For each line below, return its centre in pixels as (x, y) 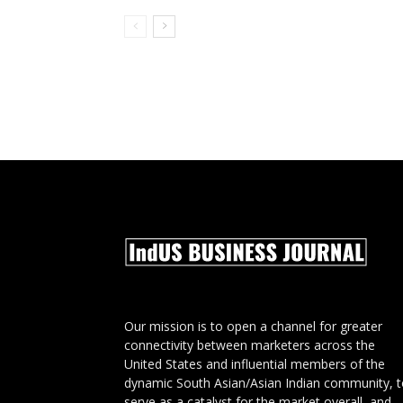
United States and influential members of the (255, 364)
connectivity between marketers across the (250, 345)
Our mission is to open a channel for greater (253, 326)
